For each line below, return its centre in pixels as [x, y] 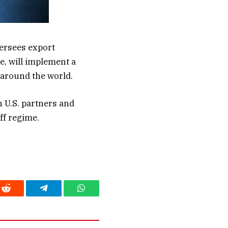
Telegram [60, 196]
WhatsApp [100, 196]
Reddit [17, 196]
